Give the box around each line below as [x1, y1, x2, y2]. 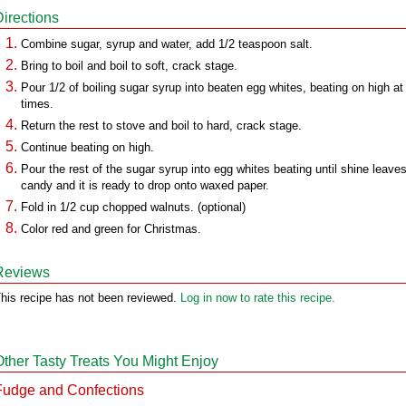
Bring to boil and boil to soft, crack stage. [21, 59, 237, 72]
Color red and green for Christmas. [21, 222, 201, 236]
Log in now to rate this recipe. [180, 291, 335, 304]
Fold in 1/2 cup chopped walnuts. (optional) [21, 200, 246, 214]
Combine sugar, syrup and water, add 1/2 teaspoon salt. [21, 37, 313, 51]
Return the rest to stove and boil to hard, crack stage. [21, 119, 302, 132]
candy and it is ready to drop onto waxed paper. [21, 179, 269, 192]
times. [21, 97, 53, 111]
